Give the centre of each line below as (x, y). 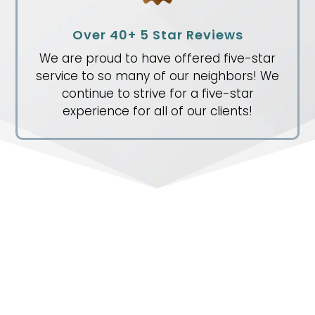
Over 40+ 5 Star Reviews (157, 35)
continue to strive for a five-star (157, 94)
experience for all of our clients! (157, 111)
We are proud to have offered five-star (157, 59)
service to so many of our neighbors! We (157, 76)
